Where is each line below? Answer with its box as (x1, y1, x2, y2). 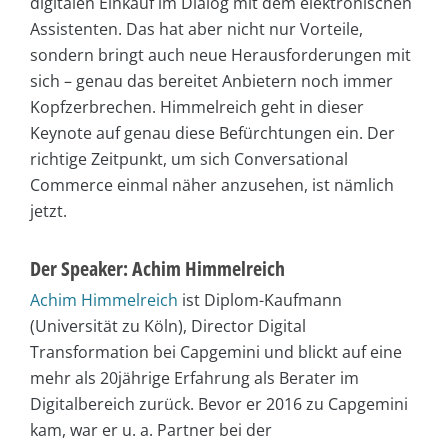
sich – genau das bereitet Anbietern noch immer (30, 69, 393, 92)
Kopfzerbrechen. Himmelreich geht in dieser (30, 95, 364, 118)
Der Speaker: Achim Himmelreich (30, 254, 285, 282)
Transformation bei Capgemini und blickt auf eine (30, 340, 402, 363)
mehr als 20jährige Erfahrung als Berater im (30, 366, 359, 389)
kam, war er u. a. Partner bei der (30, 418, 272, 441)
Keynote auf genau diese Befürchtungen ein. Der (30, 121, 395, 144)
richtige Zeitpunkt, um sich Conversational (30, 147, 348, 170)
